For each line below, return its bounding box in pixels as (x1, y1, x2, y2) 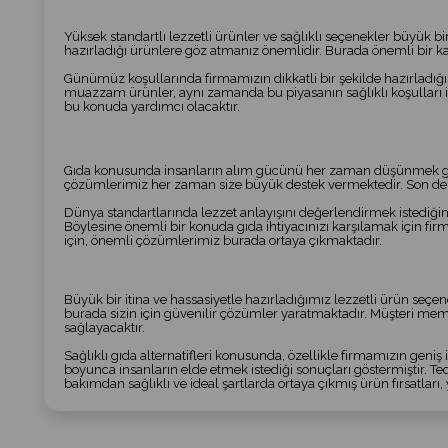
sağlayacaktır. (63, 319, 145, 335)
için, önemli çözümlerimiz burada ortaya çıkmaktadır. (63, 232, 382, 248)
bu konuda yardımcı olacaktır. (63, 98, 240, 114)
